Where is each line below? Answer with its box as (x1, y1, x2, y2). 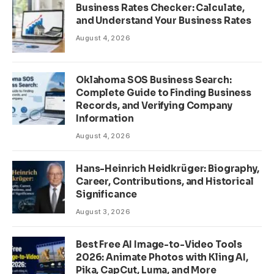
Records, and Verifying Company (76, 99, 232, 111)
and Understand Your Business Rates (76, 14, 251, 26)
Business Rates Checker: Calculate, (76, 1, 245, 13)
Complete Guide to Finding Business (76, 86, 251, 98)
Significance (76, 188, 138, 200)
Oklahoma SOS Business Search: (76, 73, 232, 86)
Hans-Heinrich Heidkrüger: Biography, (76, 162, 259, 174)
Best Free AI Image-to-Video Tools (76, 238, 243, 250)
